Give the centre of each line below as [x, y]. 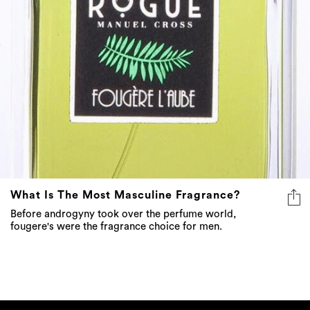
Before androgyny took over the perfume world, [123, 215]
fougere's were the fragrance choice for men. [116, 227]
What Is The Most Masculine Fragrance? [125, 195]
